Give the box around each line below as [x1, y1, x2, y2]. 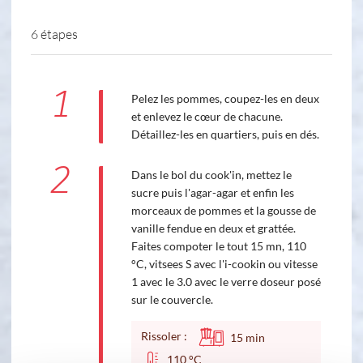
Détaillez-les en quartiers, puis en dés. [130, 127, 319, 142]
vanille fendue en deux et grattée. [130, 221, 296, 236]
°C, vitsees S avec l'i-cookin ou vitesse [130, 257, 318, 271]
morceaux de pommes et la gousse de [130, 203, 316, 218]
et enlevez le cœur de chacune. [130, 109, 283, 124]
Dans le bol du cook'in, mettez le [130, 168, 292, 182]
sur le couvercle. [130, 293, 213, 307]
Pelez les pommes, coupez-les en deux [130, 92, 319, 106]
